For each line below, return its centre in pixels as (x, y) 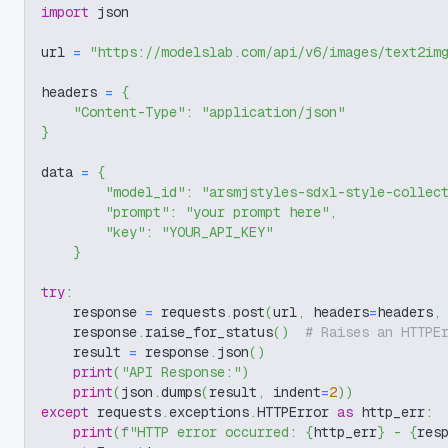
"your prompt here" (257, 212)
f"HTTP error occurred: (213, 432)
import (65, 12)
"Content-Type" (129, 112)
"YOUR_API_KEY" (217, 232)
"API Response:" (181, 372)
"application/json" (273, 112)
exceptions (209, 412)
